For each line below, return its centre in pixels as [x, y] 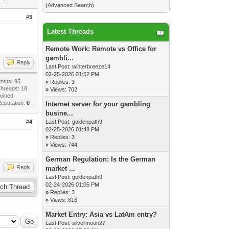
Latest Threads [71, 31]
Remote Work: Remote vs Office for [101, 49]
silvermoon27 [89, 223]
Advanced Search [70, 5]
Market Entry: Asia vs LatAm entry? [101, 214]
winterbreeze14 [91, 66]
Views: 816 [64, 200]
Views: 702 [64, 89]
